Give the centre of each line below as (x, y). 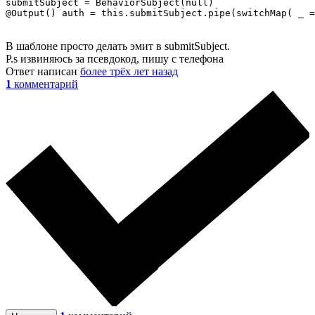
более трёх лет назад (129, 72)
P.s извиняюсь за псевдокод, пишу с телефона (115, 59)
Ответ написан (43, 72)
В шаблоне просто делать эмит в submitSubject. (118, 46)
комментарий (46, 84)
